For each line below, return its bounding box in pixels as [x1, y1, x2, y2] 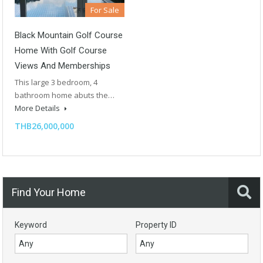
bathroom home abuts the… [15, 89, 114, 100]
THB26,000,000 [15, 120, 74, 131]
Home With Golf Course [15, 45, 107, 56]
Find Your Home [12, 186, 86, 198]
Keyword [15, 220, 47, 230]
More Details [15, 102, 62, 113]
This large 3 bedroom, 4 [15, 76, 97, 87]
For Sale [90, 4, 119, 15]
